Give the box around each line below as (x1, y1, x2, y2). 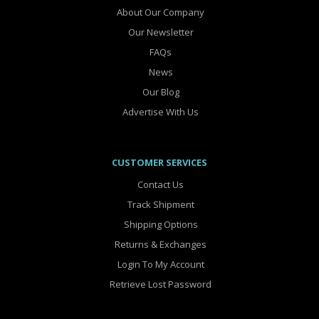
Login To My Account (115, 258, 204, 271)
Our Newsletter (125, 26, 194, 39)
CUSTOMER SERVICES (112, 156, 207, 169)
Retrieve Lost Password (108, 278, 211, 291)
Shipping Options (121, 218, 198, 231)
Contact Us (135, 178, 184, 192)
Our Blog (140, 85, 179, 99)
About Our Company (115, 6, 204, 19)
